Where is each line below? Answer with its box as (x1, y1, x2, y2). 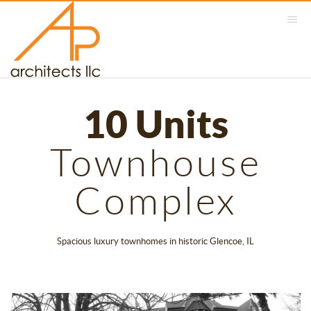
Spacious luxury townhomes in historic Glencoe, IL (57, 237, 254, 247)
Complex (74, 183, 237, 222)
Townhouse (49, 145, 262, 184)
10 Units (83, 107, 228, 146)
